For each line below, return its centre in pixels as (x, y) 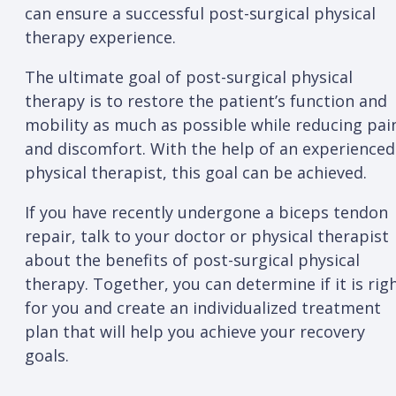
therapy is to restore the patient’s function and (206, 101)
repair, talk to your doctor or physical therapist (207, 236)
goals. (47, 356)
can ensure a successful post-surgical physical (200, 14)
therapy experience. (100, 38)
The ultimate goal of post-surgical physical (189, 77)
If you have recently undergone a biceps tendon (206, 213)
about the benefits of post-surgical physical (192, 260)
